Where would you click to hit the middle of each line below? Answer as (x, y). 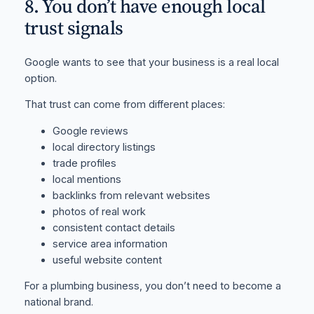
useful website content (107, 260)
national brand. (59, 302)
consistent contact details (114, 227)
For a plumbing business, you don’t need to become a (152, 286)
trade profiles (84, 163)
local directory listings (104, 147)
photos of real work (99, 211)
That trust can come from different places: (124, 105)
